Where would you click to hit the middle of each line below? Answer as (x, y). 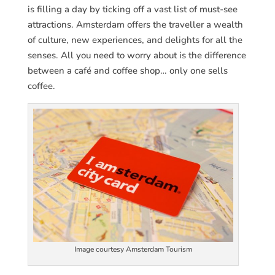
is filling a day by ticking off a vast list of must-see (132, 9)
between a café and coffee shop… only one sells (127, 70)
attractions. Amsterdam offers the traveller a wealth (135, 24)
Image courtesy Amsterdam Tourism (133, 250)
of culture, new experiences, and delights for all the (135, 40)
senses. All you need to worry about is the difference (137, 55)
